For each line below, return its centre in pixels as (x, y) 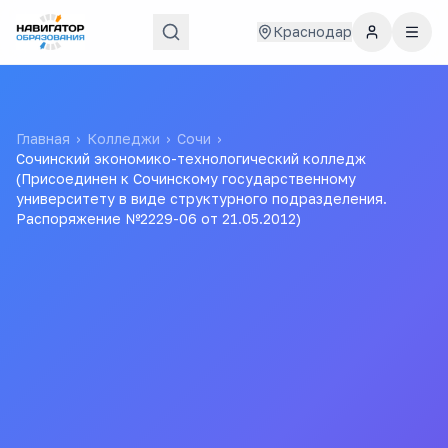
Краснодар (312, 31)
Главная (43, 138)
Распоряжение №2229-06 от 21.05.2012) (158, 218)
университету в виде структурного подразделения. (201, 198)
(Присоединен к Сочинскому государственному (186, 178)
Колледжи (123, 138)
